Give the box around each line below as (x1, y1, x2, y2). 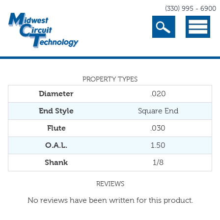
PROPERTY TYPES (82, 76, 137, 83)
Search (163, 18, 188, 26)
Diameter (39, 89, 74, 98)
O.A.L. (45, 141, 67, 149)
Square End (137, 107, 178, 115)
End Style (39, 107, 74, 115)
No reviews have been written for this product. (27, 196, 193, 204)
